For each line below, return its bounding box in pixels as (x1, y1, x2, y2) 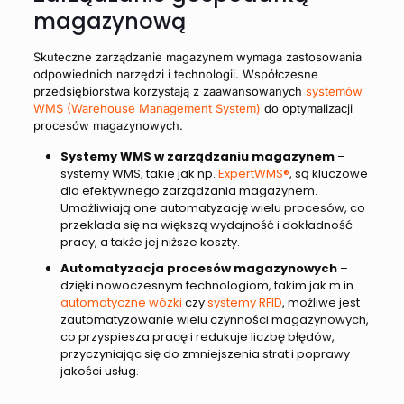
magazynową (32, 5, 186, 36)
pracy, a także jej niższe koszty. (60, 233, 240, 251)
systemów (305, 83, 363, 98)
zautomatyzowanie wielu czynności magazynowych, (60, 310, 369, 328)
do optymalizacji (260, 100, 353, 115)
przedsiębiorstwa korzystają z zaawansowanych (32, 83, 306, 98)
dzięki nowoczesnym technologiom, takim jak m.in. (60, 276, 356, 294)
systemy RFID (207, 293, 282, 311)
